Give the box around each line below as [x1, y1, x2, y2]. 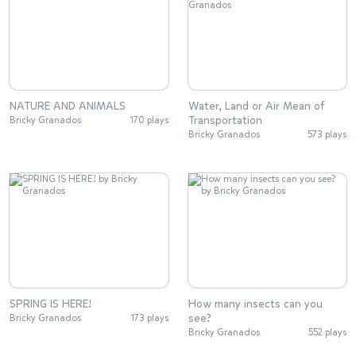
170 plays [130, 114, 168, 126]
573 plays [308, 128, 346, 141]
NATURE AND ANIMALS [10, 99, 126, 114]
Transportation [188, 113, 262, 128]
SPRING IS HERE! [10, 296, 91, 311]
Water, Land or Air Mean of [188, 99, 324, 114]
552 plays [308, 325, 346, 339]
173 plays [130, 311, 168, 324]
